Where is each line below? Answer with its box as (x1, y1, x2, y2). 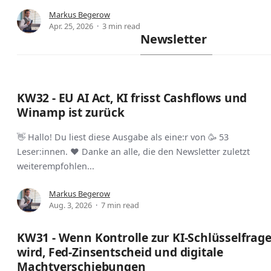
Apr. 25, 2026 (49, 20, 93, 31)
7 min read (101, 200, 139, 211)
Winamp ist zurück (17, 104, 125, 121)
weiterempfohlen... (17, 160, 94, 172)
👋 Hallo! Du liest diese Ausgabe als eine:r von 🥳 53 (17, 131, 229, 143)
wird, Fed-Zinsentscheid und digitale (17, 244, 224, 261)
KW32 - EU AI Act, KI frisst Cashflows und (17, 90, 247, 106)
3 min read (102, 20, 140, 31)
